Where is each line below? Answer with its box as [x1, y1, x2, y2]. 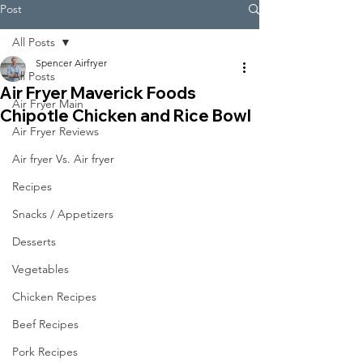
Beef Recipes [12, 317, 79, 331]
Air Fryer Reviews [12, 124, 99, 139]
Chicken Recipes [12, 289, 96, 304]
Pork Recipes [12, 344, 78, 359]
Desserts [12, 234, 56, 249]
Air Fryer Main [12, 96, 83, 111]
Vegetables [12, 262, 69, 276]
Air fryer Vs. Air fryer [12, 152, 114, 166]
